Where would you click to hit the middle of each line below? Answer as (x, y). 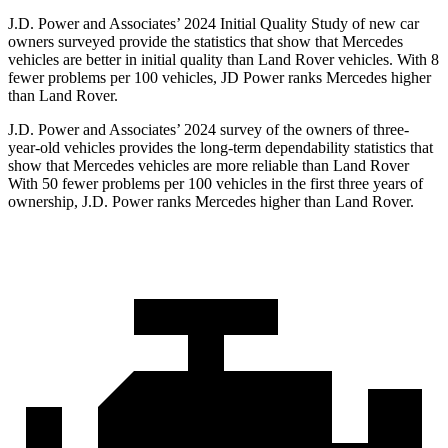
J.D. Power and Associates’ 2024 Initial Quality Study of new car (213, 24)
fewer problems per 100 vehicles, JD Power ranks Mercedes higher (219, 78)
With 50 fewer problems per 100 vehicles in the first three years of (215, 184)
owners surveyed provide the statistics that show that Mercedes (205, 42)
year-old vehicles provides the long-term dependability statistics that (220, 148)
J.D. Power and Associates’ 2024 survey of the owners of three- (208, 130)
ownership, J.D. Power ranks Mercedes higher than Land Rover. (211, 202)
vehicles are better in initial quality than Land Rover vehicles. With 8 (223, 60)
